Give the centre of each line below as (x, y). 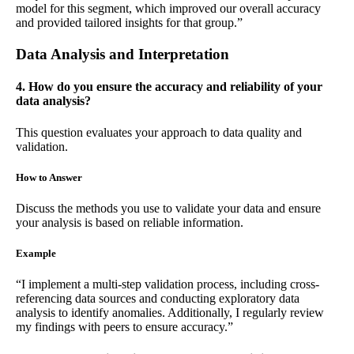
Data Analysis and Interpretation (122, 55)
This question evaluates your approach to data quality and (159, 132)
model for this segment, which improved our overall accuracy (168, 9)
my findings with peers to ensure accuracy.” (124, 327)
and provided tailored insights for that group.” (129, 23)
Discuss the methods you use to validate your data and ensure (168, 209)
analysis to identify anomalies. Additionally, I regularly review (170, 313)
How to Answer (49, 177)
